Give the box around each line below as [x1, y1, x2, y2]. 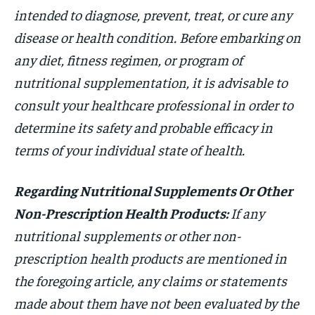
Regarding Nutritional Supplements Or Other [14, 181, 292, 199]
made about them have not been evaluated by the [14, 293, 299, 311]
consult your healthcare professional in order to [14, 95, 293, 113]
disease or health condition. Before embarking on [14, 27, 301, 46]
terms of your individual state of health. [14, 140, 245, 158]
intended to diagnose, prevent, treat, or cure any [14, 5, 292, 23]
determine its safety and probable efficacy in [14, 117, 273, 136]
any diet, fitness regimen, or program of [14, 50, 243, 68]
